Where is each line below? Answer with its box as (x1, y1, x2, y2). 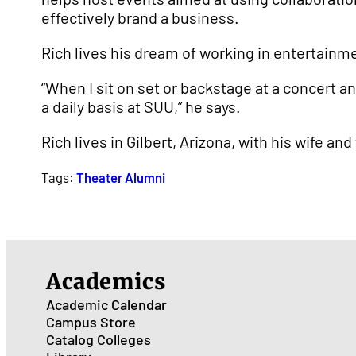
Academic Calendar (46, 296, 167, 313)
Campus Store (46, 313, 136, 331)
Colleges (97, 331, 151, 348)
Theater (76, 169, 122, 185)
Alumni (125, 169, 165, 185)
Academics (46, 268, 166, 295)
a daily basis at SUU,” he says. (41, 97, 241, 116)
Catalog (46, 331, 94, 348)
